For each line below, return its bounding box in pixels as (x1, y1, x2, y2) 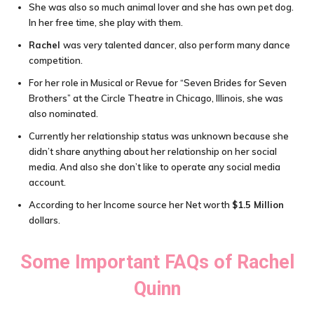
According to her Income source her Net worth (29, 199, 232, 210)
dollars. (29, 214, 60, 226)
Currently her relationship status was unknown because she (29, 130, 289, 142)
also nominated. (29, 108, 98, 119)
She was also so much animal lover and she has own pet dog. (29, 1, 294, 13)
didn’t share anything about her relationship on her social (29, 146, 277, 157)
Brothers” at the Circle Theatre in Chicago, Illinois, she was (29, 93, 283, 104)
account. (29, 177, 66, 188)
